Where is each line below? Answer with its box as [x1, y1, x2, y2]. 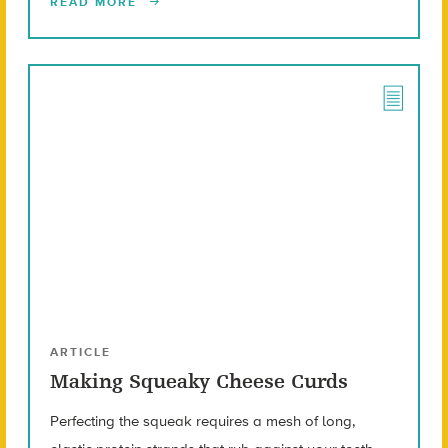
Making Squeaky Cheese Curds [49, 370, 348, 394]
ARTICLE [49, 345, 111, 360]
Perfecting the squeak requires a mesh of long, [49, 412, 355, 431]
